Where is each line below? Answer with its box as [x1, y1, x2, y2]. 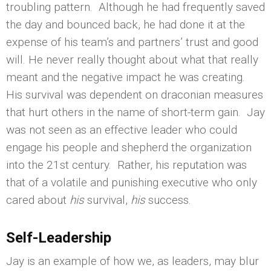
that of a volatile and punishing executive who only [6, 175, 257, 189]
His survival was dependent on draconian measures [6, 87, 263, 102]
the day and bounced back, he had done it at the [6, 17, 245, 31]
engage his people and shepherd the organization [6, 140, 252, 154]
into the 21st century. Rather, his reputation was [6, 157, 247, 172]
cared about [6, 192, 70, 207]
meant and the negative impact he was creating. [6, 70, 248, 84]
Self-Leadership [6, 229, 111, 246]
